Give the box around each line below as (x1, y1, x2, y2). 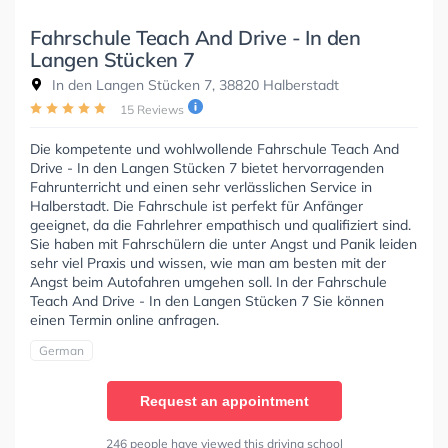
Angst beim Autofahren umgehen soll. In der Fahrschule (30, 272, 387, 291)
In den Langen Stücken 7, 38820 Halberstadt (48, 75, 339, 94)
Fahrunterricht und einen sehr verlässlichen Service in (30, 177, 372, 196)
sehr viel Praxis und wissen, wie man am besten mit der (30, 253, 386, 272)
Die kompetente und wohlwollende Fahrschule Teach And (30, 139, 399, 158)
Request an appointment (139, 392, 309, 409)
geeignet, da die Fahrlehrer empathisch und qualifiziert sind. (30, 215, 411, 234)
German (39, 342, 84, 358)
